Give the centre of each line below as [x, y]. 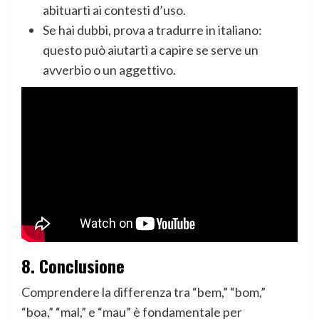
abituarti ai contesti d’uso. [114, 10]
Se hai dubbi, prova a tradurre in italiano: [152, 30]
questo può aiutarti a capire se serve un [151, 50]
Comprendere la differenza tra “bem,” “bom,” [143, 292]
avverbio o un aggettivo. [109, 70]
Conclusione [82, 266]
